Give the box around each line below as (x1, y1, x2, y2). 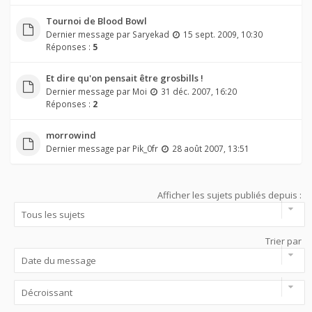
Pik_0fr (132, 143, 158, 155)
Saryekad (132, 29, 169, 40)
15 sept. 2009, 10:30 (182, 29, 263, 40)
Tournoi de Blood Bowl (45, 15, 147, 28)
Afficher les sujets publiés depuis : (157, 188, 302, 201)
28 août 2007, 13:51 (171, 143, 249, 155)
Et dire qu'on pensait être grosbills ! (45, 72, 203, 85)
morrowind (45, 129, 96, 142)
